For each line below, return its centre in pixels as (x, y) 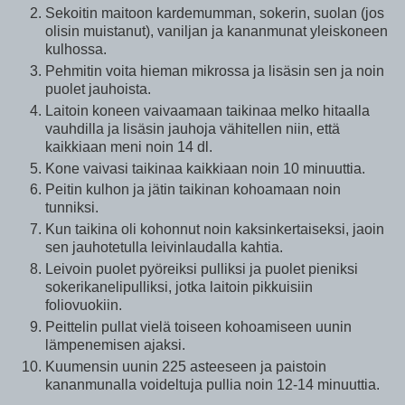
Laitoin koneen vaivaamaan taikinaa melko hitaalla (207, 110)
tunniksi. (74, 208)
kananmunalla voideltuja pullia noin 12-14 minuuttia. (212, 385)
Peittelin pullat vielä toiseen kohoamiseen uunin (198, 327)
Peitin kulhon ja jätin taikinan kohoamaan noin (193, 190)
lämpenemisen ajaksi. (115, 345)
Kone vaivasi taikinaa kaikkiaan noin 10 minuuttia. (205, 168)
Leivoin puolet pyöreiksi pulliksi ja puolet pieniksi (202, 269)
